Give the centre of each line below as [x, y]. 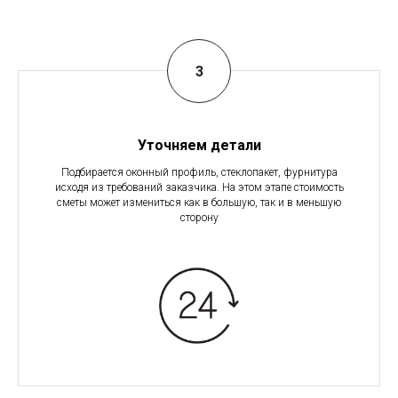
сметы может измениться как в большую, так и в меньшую [199, 203]
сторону [199, 218]
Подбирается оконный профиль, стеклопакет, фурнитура [199, 173]
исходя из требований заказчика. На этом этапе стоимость [199, 188]
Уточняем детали [199, 146]
